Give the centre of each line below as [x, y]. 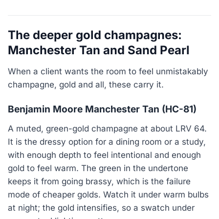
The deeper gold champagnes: [95, 35]
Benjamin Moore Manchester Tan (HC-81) [102, 109]
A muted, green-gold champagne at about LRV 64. [107, 129]
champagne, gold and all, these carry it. [86, 84]
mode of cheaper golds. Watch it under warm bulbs [108, 195]
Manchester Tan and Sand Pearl [99, 50]
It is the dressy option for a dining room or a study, [107, 142]
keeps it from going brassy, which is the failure [99, 182]
